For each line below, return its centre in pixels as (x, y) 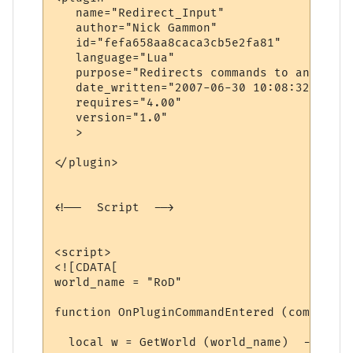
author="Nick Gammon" (136, 28)
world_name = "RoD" (119, 282)
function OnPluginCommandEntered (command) (200, 312)
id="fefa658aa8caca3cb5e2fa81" (168, 43)
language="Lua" (115, 58)
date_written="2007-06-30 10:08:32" (186, 87)
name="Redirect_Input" (140, 13)
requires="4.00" (119, 102)
